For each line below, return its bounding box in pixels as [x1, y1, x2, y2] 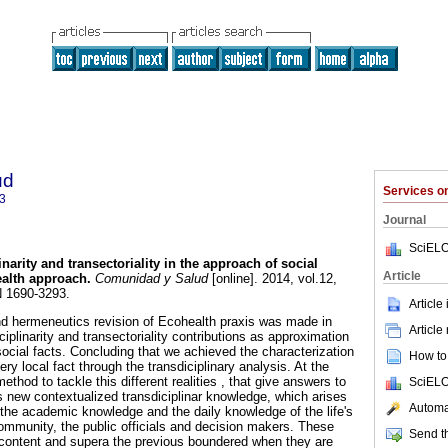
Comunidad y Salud [91, 271, 208, 287]
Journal [383, 213, 426, 227]
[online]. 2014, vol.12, [208, 271, 337, 287]
